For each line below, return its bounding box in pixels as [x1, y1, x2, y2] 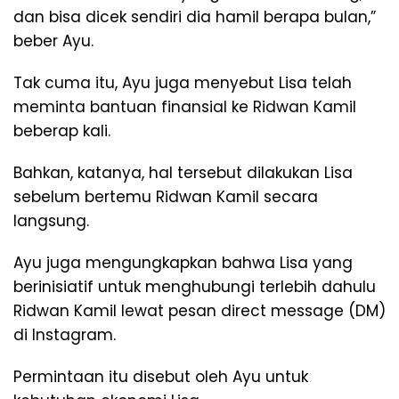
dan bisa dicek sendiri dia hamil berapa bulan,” [13, 5, 376, 28]
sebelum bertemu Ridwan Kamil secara [13, 185, 318, 208]
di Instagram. [13, 323, 116, 346]
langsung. [13, 209, 89, 232]
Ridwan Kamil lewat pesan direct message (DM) [13, 299, 386, 322]
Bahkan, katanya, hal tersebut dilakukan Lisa [13, 161, 353, 183]
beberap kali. [13, 119, 110, 142]
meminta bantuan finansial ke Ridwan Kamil [13, 95, 356, 118]
